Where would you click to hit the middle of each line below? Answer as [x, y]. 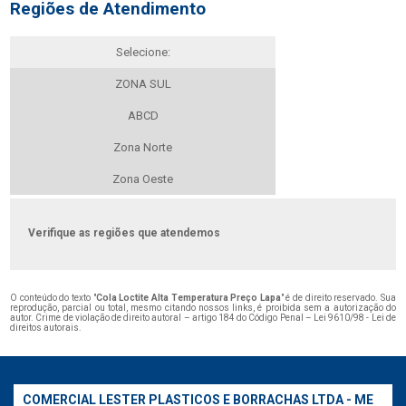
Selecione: [143, 53]
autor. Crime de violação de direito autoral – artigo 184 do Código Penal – [162, 318]
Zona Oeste [143, 179]
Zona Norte [143, 148]
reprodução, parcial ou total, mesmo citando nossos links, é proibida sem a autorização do [203, 308]
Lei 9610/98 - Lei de [355, 318]
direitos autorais [45, 328]
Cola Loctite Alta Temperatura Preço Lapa [188, 298]
